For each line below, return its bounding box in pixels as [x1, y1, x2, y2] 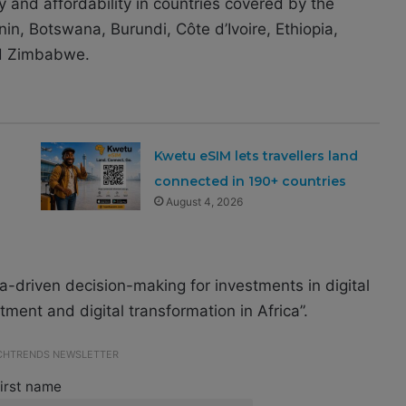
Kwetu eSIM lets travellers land [154, 148, 359, 165]
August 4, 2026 [166, 195, 244, 209]
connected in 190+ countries [154, 173, 347, 190]
